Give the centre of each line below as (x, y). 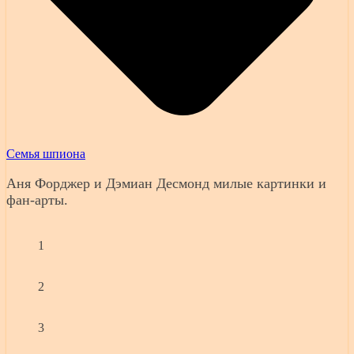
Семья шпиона (46, 154)
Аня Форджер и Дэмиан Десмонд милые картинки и (166, 184)
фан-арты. (37, 200)
